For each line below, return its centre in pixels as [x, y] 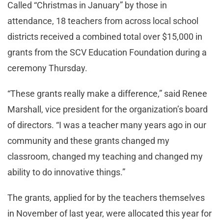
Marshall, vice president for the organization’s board [108, 110]
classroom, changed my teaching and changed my [105, 157]
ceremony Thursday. [47, 68]
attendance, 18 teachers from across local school [103, 21]
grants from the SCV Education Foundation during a [107, 53]
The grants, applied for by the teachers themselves [106, 198]
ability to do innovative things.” [66, 172]
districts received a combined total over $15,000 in [105, 37]
